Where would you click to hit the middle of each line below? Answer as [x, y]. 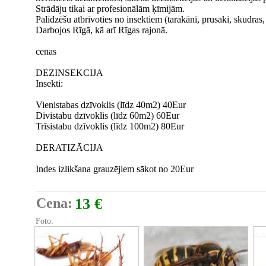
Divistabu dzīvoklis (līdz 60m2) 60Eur [107, 115]
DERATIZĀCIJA [69, 148]
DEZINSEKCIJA [69, 73]
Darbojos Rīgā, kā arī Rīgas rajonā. [102, 30]
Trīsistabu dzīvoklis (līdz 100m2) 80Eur [110, 126]
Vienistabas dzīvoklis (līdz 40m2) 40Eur [111, 105]
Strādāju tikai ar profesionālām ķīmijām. [110, 9]
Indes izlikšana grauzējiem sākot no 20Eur [115, 169]
